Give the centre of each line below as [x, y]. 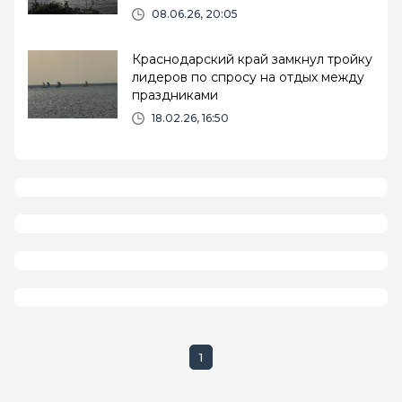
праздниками [175, 95]
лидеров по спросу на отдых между [248, 77]
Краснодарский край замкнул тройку [252, 59]
